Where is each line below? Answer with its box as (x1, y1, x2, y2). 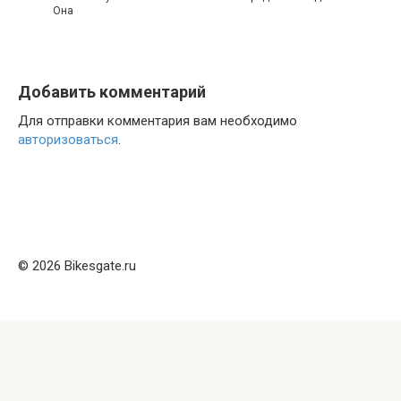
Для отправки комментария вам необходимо (18, 112, 297, 129)
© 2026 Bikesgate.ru (18, 257, 136, 274)
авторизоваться (18, 131, 118, 148)
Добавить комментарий (18, 81, 206, 101)
